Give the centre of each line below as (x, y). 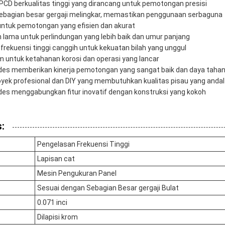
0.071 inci (52, 202)
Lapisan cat (56, 158)
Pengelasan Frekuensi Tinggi (83, 144)
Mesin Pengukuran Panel (77, 173)
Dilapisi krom (58, 217)
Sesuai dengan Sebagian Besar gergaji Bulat (108, 188)
